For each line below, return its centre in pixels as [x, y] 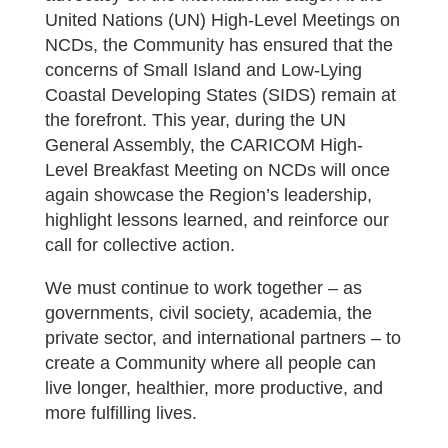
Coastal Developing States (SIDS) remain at [220, 95]
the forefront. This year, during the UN [195, 120]
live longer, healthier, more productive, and [213, 388]
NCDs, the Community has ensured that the [218, 45]
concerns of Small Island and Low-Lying [203, 70]
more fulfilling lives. [120, 413]
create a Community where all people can [210, 363]
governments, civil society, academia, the [208, 313]
